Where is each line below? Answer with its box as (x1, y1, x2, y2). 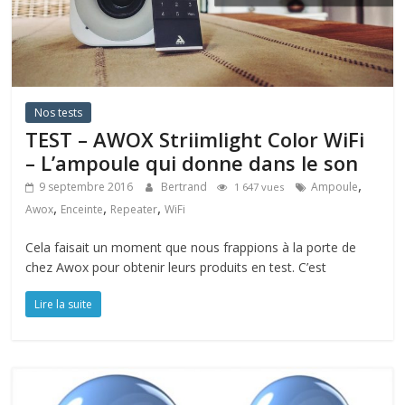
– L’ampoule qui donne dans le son (25, 148, 359, 176)
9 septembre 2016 (39, 178, 134, 194)
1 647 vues (231, 179, 287, 193)
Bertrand (161, 178, 211, 194)
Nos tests (34, 104, 83, 120)
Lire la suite (34, 296, 93, 312)
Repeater (110, 201, 158, 217)
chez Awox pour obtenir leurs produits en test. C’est (25, 258, 327, 276)
